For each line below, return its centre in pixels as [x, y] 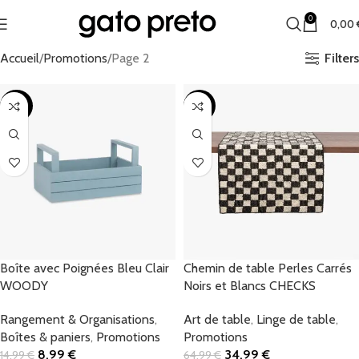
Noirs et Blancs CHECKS [250, 286]
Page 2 [131, 58]
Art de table [217, 319]
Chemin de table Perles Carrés [268, 268]
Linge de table [296, 319]
